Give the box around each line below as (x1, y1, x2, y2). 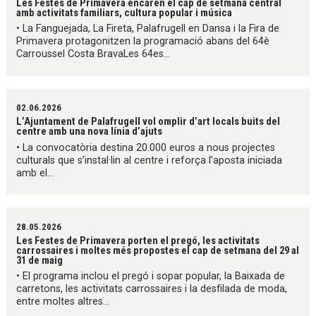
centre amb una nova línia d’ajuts (16, 125, 163, 138)
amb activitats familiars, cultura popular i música (16, 6, 233, 20)
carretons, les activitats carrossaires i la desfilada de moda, (16, 282, 288, 295)
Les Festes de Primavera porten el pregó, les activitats (16, 233, 260, 247)
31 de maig (16, 253, 63, 267)
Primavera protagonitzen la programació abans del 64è (16, 35, 270, 48)
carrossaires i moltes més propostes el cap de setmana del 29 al (16, 243, 300, 257)
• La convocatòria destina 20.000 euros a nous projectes (16, 141, 276, 154)
